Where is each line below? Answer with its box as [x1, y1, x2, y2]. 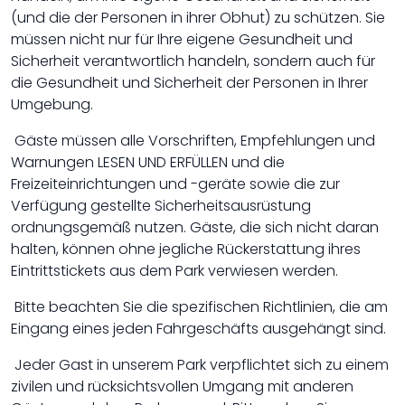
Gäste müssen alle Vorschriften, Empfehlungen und [11, 130, 375, 151]
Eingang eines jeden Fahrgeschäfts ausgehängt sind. [11, 318, 386, 339]
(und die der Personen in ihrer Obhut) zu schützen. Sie [11, 7, 385, 28]
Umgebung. [11, 94, 93, 115]
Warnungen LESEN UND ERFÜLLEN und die [11, 152, 285, 173]
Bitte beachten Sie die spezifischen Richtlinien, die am [11, 297, 388, 317]
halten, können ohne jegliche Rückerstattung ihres [11, 239, 361, 259]
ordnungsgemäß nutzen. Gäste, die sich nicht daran [11, 217, 379, 238]
